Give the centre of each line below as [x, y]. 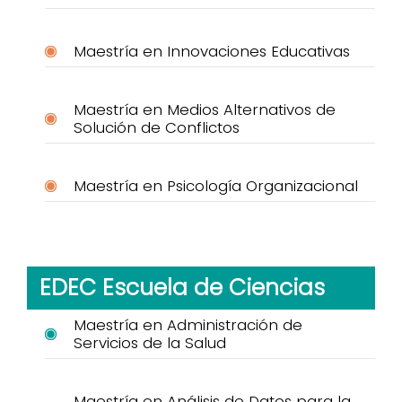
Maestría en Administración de [188, 325]
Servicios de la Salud [150, 343]
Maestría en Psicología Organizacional [216, 186]
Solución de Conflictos [157, 128]
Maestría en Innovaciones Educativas [212, 52]
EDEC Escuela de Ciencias [182, 288]
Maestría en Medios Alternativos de [205, 110]
